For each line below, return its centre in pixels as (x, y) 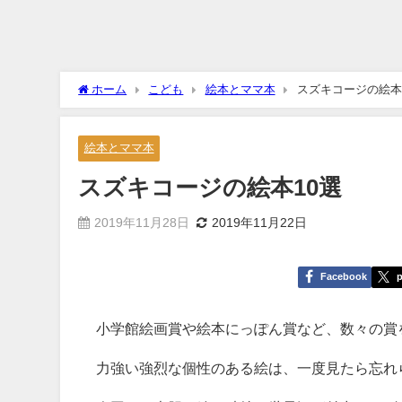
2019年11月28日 (142, 222)
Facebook (343, 277)
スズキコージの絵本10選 (210, 187)
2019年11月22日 (260, 222)
